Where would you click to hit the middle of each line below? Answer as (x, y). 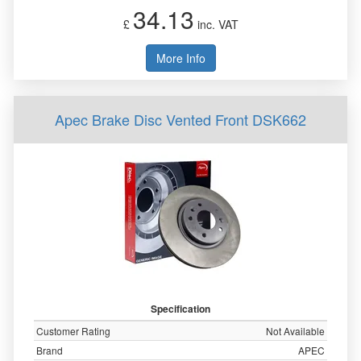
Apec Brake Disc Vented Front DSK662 (180, 119)
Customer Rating (73, 331)
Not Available (295, 331)
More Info (180, 58)
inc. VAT (216, 24)
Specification (180, 309)
